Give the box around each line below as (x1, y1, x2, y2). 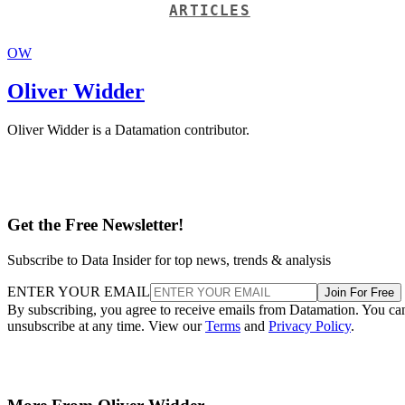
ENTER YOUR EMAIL (7, 283, 150, 299)
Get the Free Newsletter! (7, 214, 184, 234)
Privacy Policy (268, 317, 351, 334)
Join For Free (325, 285, 394, 299)
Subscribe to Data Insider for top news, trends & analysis (7, 251, 331, 268)
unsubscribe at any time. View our (7, 317, 205, 334)
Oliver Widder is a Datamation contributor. (7, 122, 250, 138)
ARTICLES (169, 2, 250, 20)
